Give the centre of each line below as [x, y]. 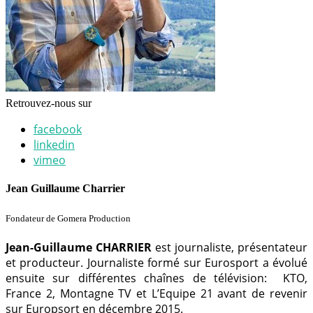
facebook [58, 129]
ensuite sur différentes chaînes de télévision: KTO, [156, 278]
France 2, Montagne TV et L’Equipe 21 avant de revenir [156, 294]
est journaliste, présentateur [230, 248]
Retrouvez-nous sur [49, 103]
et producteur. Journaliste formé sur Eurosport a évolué [156, 263]
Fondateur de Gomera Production [68, 219]
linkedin [54, 144]
